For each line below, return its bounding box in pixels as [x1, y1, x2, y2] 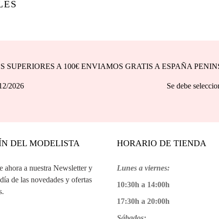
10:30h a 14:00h [117, 180, 170, 189]
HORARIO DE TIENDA [117, 138, 206, 149]
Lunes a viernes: [117, 164, 170, 173]
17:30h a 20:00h [117, 197, 170, 206]
